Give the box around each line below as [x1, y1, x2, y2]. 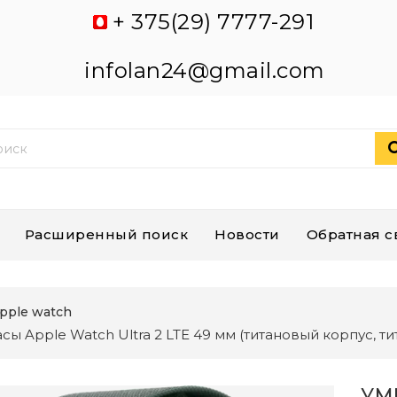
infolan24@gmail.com [84, 58, 325, 83]
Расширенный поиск [24, 226, 188, 243]
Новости [214, 226, 280, 243]
